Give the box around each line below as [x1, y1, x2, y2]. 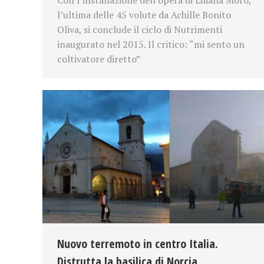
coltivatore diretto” [57, 52, 140, 65]
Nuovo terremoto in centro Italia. [57, 235, 218, 252]
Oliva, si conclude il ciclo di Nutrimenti [57, 22, 222, 36]
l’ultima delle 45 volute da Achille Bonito [57, 8, 231, 21]
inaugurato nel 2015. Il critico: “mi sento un [57, 37, 245, 51]
